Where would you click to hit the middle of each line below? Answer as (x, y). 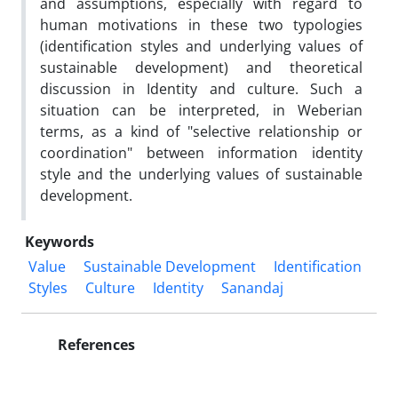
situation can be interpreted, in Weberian (201, 110)
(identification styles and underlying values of (201, 46)
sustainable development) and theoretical (201, 68)
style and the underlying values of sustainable (201, 174)
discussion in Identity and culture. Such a (201, 89)
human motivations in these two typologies (201, 25)
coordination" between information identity (201, 153)
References (95, 345)
